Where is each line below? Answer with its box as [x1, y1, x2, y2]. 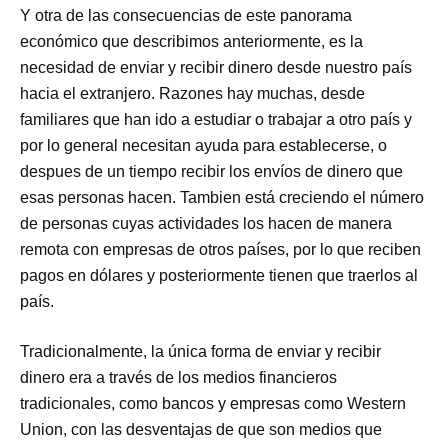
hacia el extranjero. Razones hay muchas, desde [20, 84, 366, 102]
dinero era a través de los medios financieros [20, 368, 338, 386]
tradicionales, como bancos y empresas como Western [20, 394, 407, 412]
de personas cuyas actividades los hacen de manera [20, 214, 393, 232]
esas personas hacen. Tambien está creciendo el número [20, 188, 425, 206]
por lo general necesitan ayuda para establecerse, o [20, 136, 388, 154]
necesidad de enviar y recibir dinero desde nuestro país [20, 58, 413, 76]
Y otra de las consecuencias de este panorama [20, 6, 353, 24]
